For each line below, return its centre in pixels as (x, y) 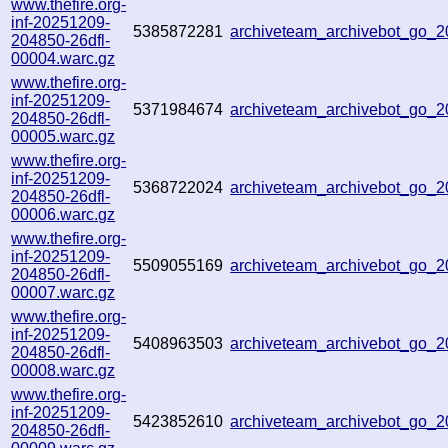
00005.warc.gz (63, 136)
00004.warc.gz (63, 58)
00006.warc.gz (63, 214)
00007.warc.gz (63, 292)
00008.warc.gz (63, 370)
